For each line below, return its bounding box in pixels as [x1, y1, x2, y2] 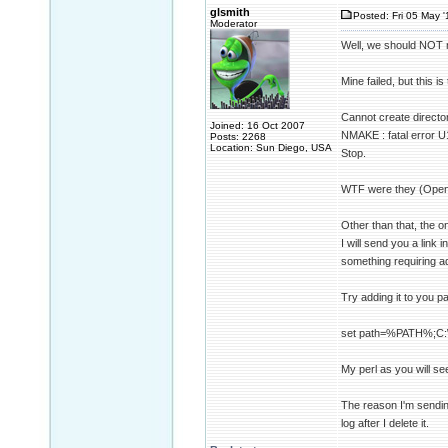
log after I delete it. [341, 417, 429, 429]
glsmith [210, 6, 250, 18]
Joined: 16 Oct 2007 [210, 120, 305, 131]
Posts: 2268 [210, 131, 266, 142]
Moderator [210, 18, 257, 29]
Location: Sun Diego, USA [210, 142, 332, 153]
